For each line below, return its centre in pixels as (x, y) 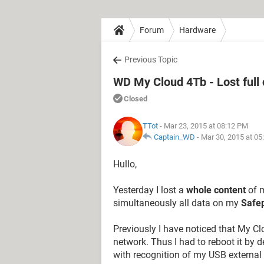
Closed (136, 99)
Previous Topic (151, 60)
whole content (216, 190)
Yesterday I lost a (150, 190)
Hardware (197, 30)
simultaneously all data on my (177, 203)
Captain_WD (174, 137)
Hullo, (125, 164)
